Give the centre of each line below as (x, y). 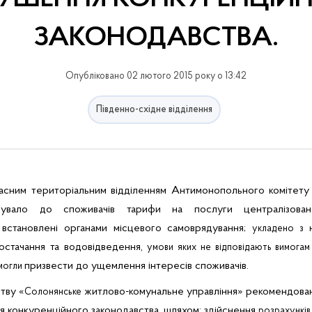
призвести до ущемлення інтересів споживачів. (136, 266)
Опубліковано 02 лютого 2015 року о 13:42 (156, 76)
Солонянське (53, 292)
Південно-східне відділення (154, 110)
